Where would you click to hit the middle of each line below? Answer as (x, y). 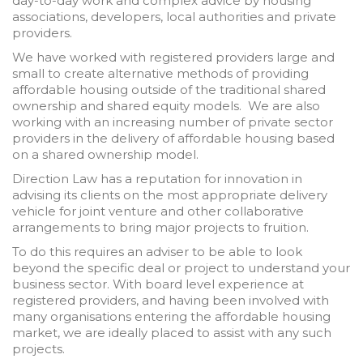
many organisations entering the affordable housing (171, 316)
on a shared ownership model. (105, 154)
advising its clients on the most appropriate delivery (170, 195)
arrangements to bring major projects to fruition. (160, 227)
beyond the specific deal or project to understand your (181, 268)
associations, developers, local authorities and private (174, 17)
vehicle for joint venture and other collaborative (158, 211)
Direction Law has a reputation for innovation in (157, 179)
